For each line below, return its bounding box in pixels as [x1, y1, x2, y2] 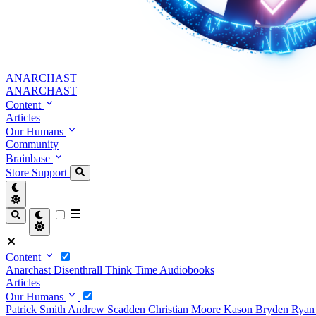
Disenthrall [54, 263, 105, 276]
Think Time [105, 263, 159, 276]
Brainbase [6, 152, 53, 164]
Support [32, 166, 70, 179]
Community [6, 138, 59, 150]
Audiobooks [159, 263, 214, 276]
